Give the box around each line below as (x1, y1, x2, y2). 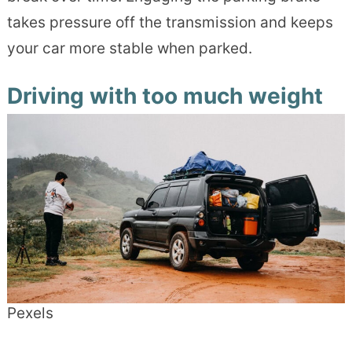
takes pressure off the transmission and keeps (6, 13, 333, 31)
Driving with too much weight (6, 82, 323, 109)
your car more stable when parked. (6, 38, 252, 57)
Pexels (6, 304, 53, 323)
